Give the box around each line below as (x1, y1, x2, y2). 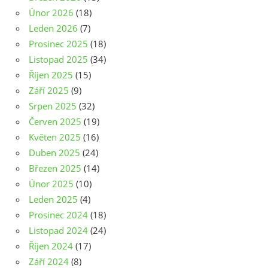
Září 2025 (29, 84, 69, 97)
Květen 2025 (29, 131, 81, 144)
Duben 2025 (29, 147, 80, 159)
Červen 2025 (29, 115, 81, 128)
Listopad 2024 (29, 224, 88, 237)
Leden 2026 (29, 22, 78, 35)
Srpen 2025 (29, 100, 77, 112)
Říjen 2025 (29, 69, 73, 81)
